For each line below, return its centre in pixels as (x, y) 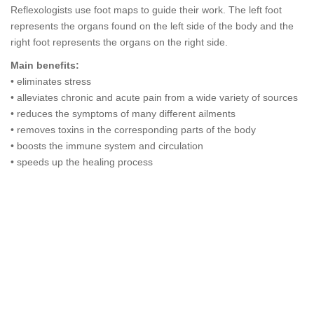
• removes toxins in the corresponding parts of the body (133, 130)
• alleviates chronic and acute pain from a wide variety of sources (154, 98)
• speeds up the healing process (82, 162)
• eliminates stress (51, 82)
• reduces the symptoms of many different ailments (123, 114)
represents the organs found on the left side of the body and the (152, 26)
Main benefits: (45, 66)
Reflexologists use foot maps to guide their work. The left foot (146, 10)
